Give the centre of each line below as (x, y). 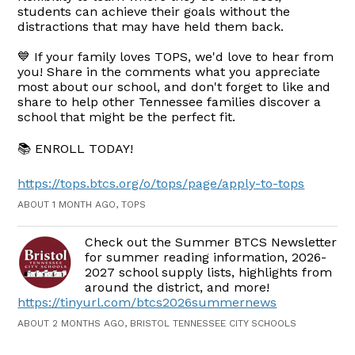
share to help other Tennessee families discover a (170, 102)
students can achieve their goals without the (154, 12)
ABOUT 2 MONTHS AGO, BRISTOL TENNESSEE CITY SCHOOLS (157, 324)
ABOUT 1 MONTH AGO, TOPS (82, 205)
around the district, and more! (177, 288)
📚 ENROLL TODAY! (76, 149)
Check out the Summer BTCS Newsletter (211, 242)
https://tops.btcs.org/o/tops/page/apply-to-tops (161, 184)
